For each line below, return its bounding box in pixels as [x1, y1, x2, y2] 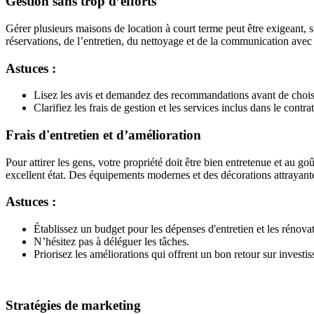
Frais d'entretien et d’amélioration [6, 127, 201, 142]
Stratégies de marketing [6, 297, 141, 313]
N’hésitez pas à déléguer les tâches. [34, 235, 189, 248]
